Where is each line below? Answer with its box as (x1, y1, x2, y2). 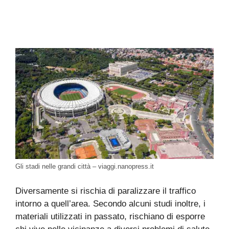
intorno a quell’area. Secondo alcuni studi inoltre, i (15, 198, 205, 209)
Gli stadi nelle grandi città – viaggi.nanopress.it (15, 163, 154, 171)
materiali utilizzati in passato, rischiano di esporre (15, 211, 205, 221)
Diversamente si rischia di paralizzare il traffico (15, 186, 196, 196)
